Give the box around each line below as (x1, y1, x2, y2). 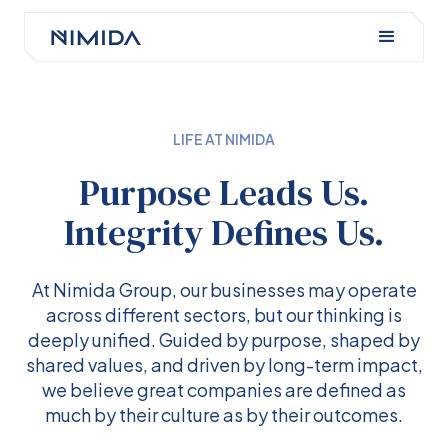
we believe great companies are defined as (42, 378, 406, 401)
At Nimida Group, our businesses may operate (31, 278, 417, 301)
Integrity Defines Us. (64, 208, 384, 257)
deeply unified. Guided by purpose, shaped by (28, 328, 420, 351)
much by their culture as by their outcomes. (45, 403, 403, 426)
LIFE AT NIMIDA (173, 130, 275, 148)
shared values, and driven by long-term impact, (25, 353, 423, 376)
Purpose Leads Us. (79, 168, 369, 217)
